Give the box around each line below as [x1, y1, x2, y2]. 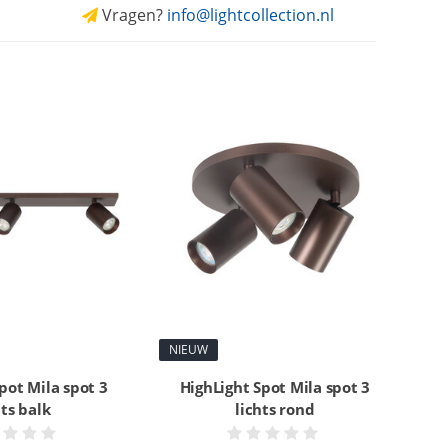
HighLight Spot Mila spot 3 [179, 377, 370, 397]
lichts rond [235, 399, 315, 419]
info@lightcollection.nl [166, 3, 334, 26]
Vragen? [97, 3, 167, 26]
